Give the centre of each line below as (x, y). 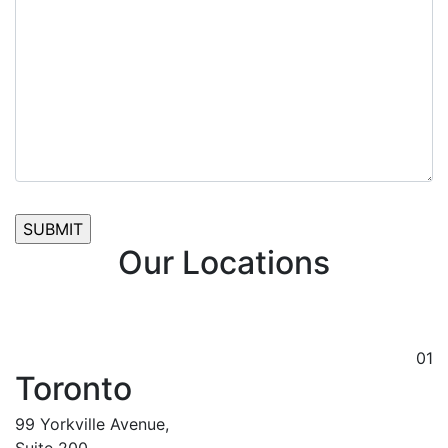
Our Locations (224, 262)
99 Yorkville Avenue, (92, 424)
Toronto (73, 388)
